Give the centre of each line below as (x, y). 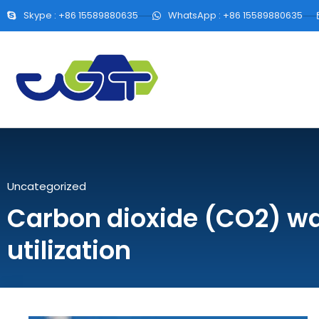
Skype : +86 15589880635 (80, 15)
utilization (69, 251)
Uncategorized (47, 187)
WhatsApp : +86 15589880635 (235, 15)
